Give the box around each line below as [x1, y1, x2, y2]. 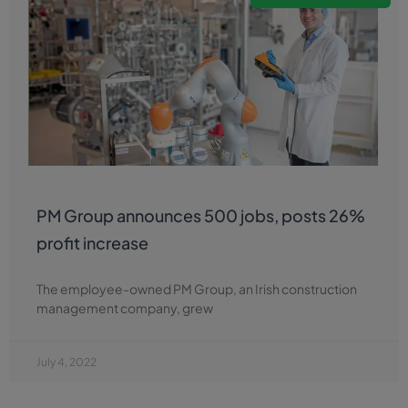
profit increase [36, 232, 148, 253]
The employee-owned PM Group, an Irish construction [36, 280, 357, 297]
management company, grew [36, 300, 213, 316]
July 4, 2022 [36, 355, 97, 369]
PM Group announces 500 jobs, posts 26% [36, 205, 365, 226]
